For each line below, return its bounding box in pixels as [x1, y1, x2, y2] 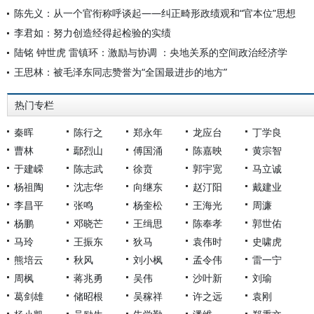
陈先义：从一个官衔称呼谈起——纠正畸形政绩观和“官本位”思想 [14, 6, 296, 20]
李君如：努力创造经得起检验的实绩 [14, 26, 171, 39]
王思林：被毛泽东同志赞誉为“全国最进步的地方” [14, 65, 227, 78]
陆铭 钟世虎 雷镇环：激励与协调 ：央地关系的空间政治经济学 [14, 46, 287, 59]
